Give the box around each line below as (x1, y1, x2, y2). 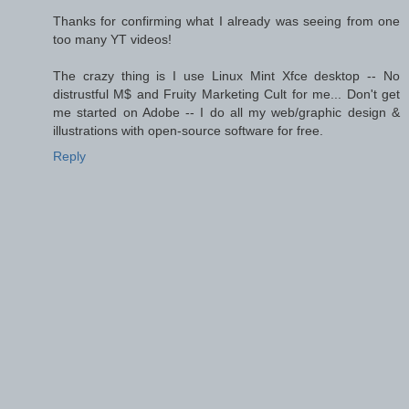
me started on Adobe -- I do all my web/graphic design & (53, 105, 400, 121)
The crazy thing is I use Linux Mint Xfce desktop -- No (53, 68, 400, 84)
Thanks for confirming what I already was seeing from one (53, 14, 400, 29)
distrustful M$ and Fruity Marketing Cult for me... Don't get (53, 87, 400, 102)
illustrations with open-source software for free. (53, 123, 323, 139)
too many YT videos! (53, 32, 172, 47)
